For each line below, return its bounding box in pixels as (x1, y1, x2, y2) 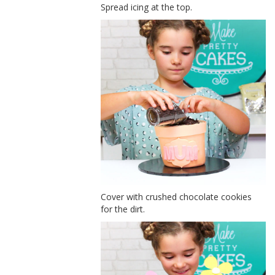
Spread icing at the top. (101, 1, 193, 14)
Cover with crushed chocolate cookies (101, 190, 252, 203)
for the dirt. (101, 203, 145, 215)
